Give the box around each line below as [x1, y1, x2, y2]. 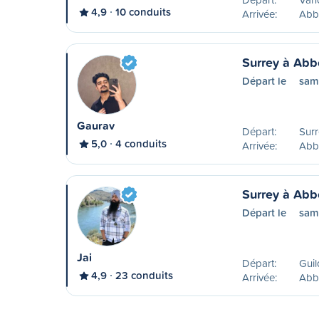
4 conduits [115, 136, 167, 151]
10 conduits [115, 4, 171, 19]
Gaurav [77, 117, 115, 134]
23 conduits [115, 268, 173, 283]
